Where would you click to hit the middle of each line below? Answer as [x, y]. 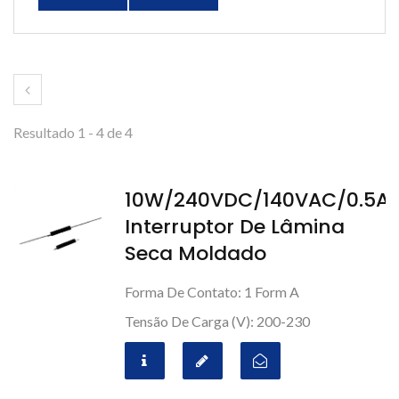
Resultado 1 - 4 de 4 [73, 132]
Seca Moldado [195, 253]
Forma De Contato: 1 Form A [212, 292]
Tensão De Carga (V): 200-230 [217, 321]
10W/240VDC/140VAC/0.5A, [259, 200]
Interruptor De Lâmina [234, 227]
